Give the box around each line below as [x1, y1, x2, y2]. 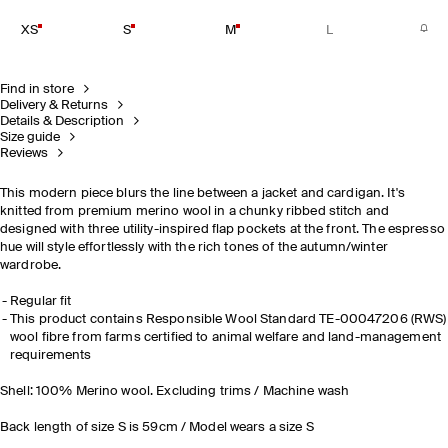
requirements [10, 349, 92, 362]
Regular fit [10, 295, 72, 308]
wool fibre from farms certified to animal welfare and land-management [10, 331, 441, 344]
